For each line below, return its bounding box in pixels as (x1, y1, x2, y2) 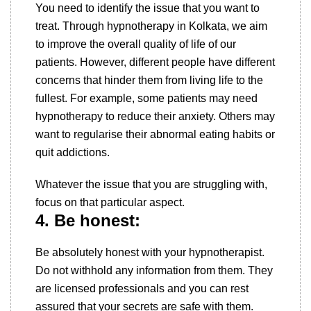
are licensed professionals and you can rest (35, 283, 249, 294)
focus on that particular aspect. (35, 196, 187, 208)
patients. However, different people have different (35, 56, 275, 68)
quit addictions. (35, 146, 112, 158)
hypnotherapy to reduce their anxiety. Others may (35, 110, 275, 122)
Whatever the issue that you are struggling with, (35, 178, 267, 190)
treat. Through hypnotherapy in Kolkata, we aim (35, 20, 267, 32)
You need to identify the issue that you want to (35, 2, 260, 14)
